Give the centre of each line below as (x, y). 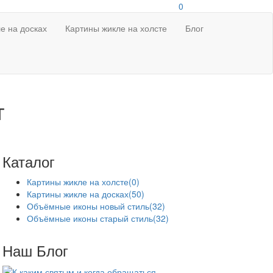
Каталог (29, 161)
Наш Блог (36, 250)
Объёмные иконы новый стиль (88, 206)
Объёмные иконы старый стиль (90, 218)
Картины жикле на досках (78, 194)
